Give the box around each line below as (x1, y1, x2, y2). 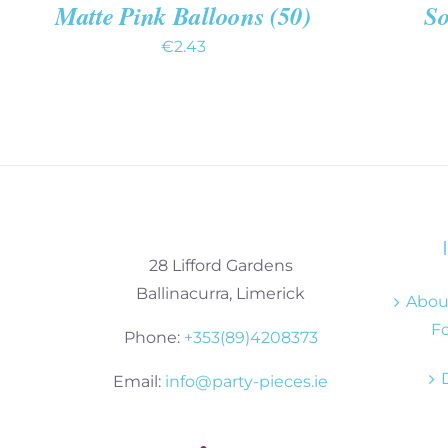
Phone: (123, 328, 184, 348)
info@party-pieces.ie (165, 372, 328, 392)
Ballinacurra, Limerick (136, 284, 305, 304)
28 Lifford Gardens (148, 256, 293, 276)
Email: (113, 372, 165, 392)
